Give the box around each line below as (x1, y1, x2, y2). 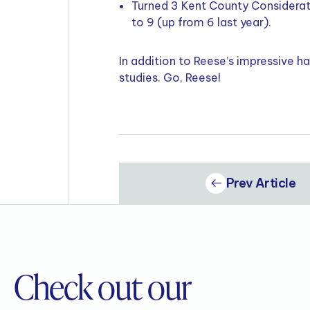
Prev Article (226, 175, 296, 192)
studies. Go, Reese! (119, 71, 221, 85)
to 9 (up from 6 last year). (131, 15, 271, 30)
